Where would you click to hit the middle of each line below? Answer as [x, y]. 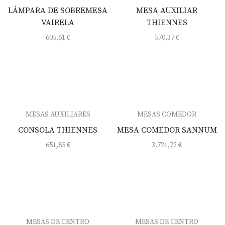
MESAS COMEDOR [167, 114]
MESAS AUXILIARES [58, 114]
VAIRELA [58, 22]
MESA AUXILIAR [167, 10]
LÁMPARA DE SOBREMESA [58, 10]
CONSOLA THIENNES [58, 130]
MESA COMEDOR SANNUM [167, 130]
